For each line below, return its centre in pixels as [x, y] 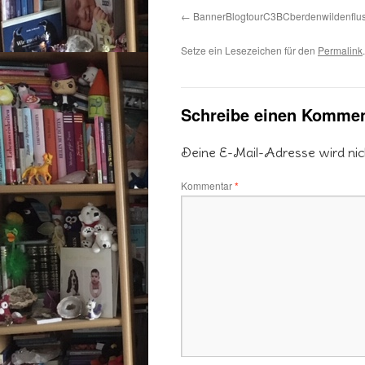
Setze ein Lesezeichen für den [249, 50]
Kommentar [208, 185]
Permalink [340, 50]
